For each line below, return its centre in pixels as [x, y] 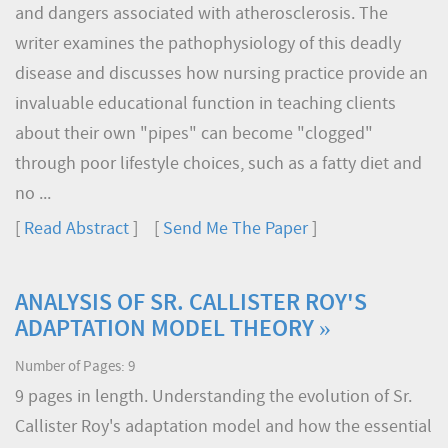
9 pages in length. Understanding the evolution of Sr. [213, 397]
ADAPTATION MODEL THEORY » [173, 330]
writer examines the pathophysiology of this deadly [208, 44]
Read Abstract [76, 229]
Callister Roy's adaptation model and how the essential [223, 427]
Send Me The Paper [235, 229]
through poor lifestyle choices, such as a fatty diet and [218, 164]
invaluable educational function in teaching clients [205, 104]
